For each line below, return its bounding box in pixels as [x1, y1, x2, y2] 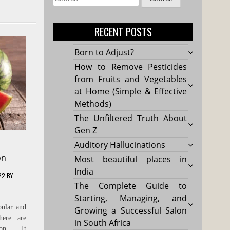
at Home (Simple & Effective [74, 85, 187, 97]
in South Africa [74, 217, 131, 228]
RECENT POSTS [94, 24, 152, 40]
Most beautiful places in [74, 153, 187, 165]
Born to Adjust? [74, 46, 135, 58]
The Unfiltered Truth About [74, 112, 187, 124]
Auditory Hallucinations [74, 139, 166, 150]
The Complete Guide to [74, 180, 187, 191]
